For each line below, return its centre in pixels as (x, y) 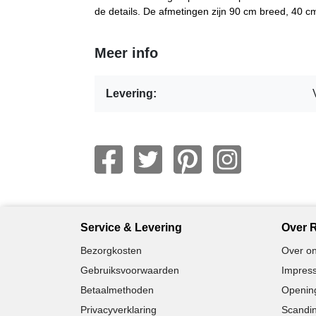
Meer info (126, 53)
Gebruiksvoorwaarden (130, 270)
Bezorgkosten (111, 250)
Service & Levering (131, 227)
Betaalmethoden (117, 290)
